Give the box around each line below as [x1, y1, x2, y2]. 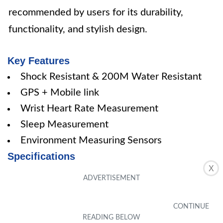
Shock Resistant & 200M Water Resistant [20, 72, 202, 82]
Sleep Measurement [20, 119, 109, 129]
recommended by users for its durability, [8, 7, 183, 17]
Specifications [7, 151, 75, 162]
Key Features [7, 55, 70, 66]
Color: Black [20, 167, 73, 177]
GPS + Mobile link [20, 88, 99, 98]
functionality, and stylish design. [8, 24, 147, 34]
